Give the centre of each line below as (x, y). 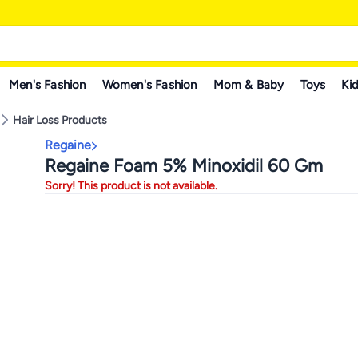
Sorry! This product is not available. (131, 186)
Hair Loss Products (60, 120)
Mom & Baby (249, 84)
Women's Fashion (149, 84)
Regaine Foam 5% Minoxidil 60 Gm (184, 166)
